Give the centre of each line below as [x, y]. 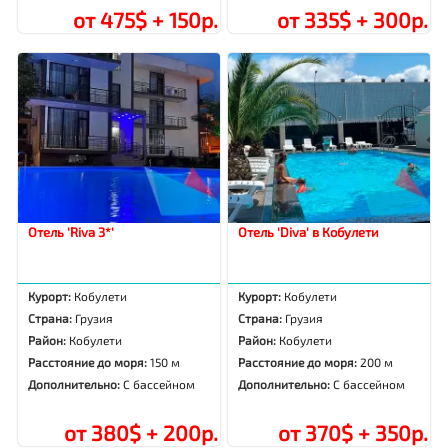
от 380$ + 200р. [140, 433]
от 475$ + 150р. [145, 20]
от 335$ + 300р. [352, 20]
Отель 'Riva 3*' [71, 232]
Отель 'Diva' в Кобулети [309, 232]
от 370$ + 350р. [352, 433]
